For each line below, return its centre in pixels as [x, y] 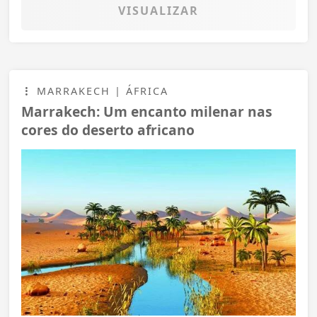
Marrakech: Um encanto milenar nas [147, 111]
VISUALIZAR [158, 10]
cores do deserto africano [108, 129]
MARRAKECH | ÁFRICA [100, 91]
